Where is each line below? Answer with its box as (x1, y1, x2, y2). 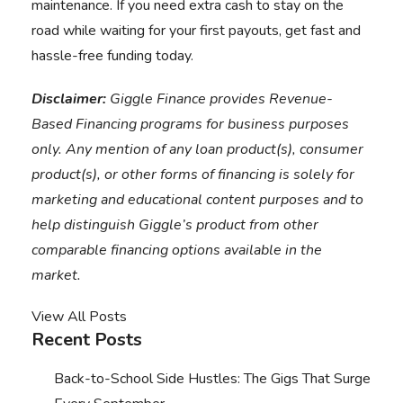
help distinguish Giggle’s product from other (31, 215, 318, 235)
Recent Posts (31, 327, 142, 352)
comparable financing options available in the (31, 240, 322, 260)
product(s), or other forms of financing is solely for (31, 165, 354, 184)
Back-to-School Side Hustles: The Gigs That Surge (54, 369, 371, 389)
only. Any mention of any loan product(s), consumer (31, 139, 363, 159)
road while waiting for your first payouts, (31, 21, 282, 40)
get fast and (282, 21, 361, 40)
